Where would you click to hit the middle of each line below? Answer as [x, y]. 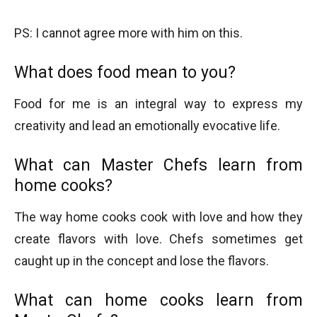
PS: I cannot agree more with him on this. [128, 33]
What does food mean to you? [125, 73]
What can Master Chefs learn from [158, 166]
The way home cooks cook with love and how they [158, 217]
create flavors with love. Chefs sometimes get [158, 239]
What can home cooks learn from [158, 301]
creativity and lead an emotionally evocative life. [147, 126]
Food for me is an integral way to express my [158, 104]
